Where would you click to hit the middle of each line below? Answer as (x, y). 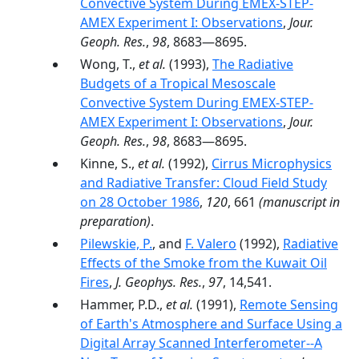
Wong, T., (109, 64)
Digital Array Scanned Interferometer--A (201, 343)
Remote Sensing (289, 305)
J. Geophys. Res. (159, 282)
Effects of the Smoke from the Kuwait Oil (204, 263)
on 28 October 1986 (140, 202)
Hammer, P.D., (123, 305)
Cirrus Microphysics (272, 163)
